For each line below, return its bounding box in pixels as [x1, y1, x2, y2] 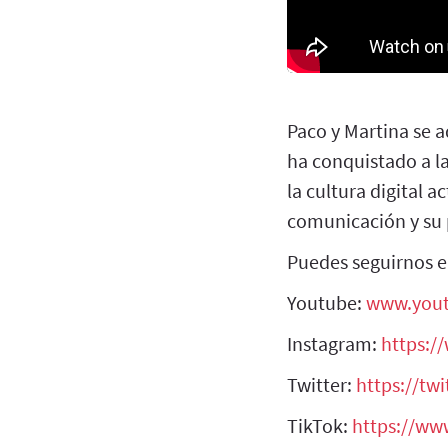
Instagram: [287, 330, 381, 356]
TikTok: [287, 412, 352, 438]
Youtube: [287, 289, 366, 315]
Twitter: [287, 371, 356, 397]
